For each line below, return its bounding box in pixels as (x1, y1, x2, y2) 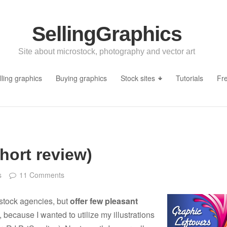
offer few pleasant (70, 195, 138, 207)
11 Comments (19, 170, 65, 180)
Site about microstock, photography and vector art (18, 47, 195, 56)
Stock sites (120, 72, 155, 83)
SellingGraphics (31, 22, 182, 46)
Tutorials (176, 72, 204, 83)
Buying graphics (55, 72, 107, 83)
